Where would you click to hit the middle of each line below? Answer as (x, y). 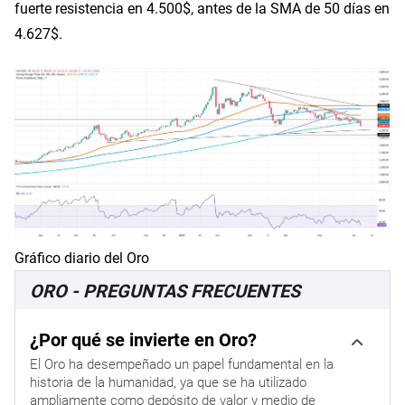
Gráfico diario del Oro (82, 257)
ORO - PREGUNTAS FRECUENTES (165, 290)
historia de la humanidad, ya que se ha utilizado (168, 381)
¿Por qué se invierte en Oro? (143, 339)
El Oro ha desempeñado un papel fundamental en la (182, 363)
